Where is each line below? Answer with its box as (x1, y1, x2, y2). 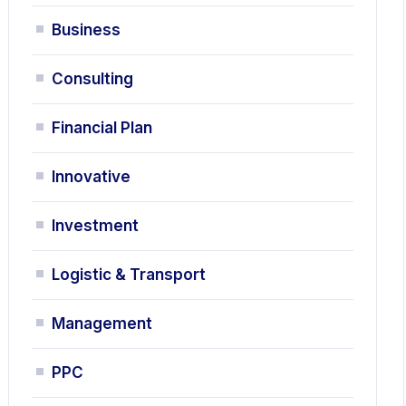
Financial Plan (52, 119, 153, 137)
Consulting (52, 70, 134, 88)
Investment (52, 217, 140, 235)
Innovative (52, 168, 131, 186)
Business (52, 21, 121, 39)
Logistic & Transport (52, 266, 207, 284)
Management (52, 314, 153, 333)
